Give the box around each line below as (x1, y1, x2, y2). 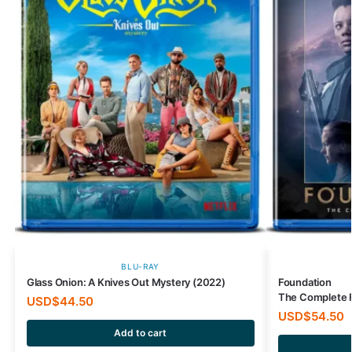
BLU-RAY (121, 261, 160, 271)
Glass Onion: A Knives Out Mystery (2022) (26, 275, 225, 288)
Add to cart (114, 326, 167, 339)
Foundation (277, 275, 332, 288)
